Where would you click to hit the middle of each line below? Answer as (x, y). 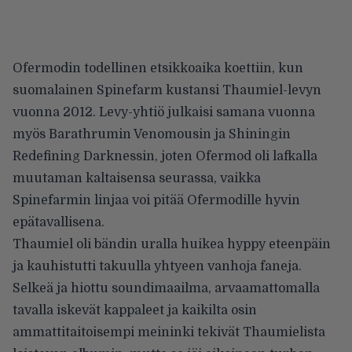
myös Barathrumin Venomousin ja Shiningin (152, 134)
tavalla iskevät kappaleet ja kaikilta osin (135, 310)
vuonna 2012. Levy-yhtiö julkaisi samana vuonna (164, 112)
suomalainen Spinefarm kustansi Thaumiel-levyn (167, 90)
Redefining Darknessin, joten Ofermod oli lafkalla (165, 156)
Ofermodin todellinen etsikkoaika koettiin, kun (158, 68)
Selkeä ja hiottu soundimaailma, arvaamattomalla (166, 288)
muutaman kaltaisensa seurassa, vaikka (137, 178)
